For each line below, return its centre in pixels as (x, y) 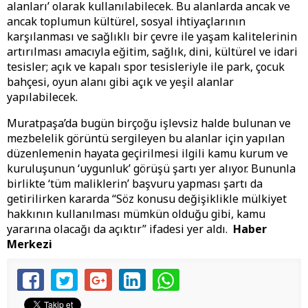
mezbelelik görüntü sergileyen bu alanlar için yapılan (146, 139)
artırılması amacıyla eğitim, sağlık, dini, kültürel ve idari (152, 52)
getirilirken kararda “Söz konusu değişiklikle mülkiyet (147, 199)
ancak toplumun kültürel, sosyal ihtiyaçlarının (126, 22)
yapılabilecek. (44, 97)
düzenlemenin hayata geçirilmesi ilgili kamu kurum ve (147, 154)
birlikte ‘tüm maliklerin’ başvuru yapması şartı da (135, 184)
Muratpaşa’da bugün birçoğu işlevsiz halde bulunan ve (149, 123)
